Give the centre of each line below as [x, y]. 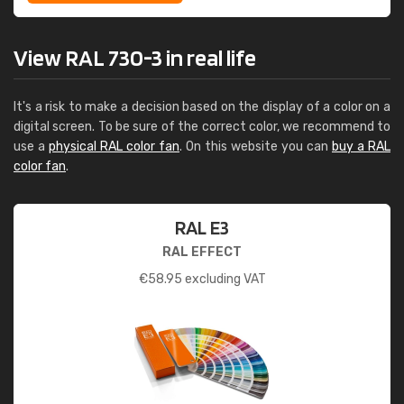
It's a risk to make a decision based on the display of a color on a [202, 107]
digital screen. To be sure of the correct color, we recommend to [202, 127]
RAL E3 [202, 227]
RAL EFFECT [202, 252]
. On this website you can [256, 147]
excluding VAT [224, 279]
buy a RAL [361, 147]
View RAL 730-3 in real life [135, 57]
